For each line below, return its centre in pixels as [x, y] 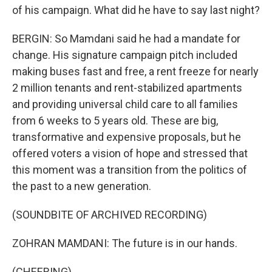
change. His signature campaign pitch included [125, 55]
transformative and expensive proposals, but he [127, 137]
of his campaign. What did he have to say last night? [136, 10]
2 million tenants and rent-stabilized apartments [127, 88]
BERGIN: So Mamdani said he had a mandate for [126, 39]
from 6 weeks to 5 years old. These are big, [115, 121]
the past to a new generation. [82, 186]
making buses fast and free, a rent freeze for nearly [135, 71]
